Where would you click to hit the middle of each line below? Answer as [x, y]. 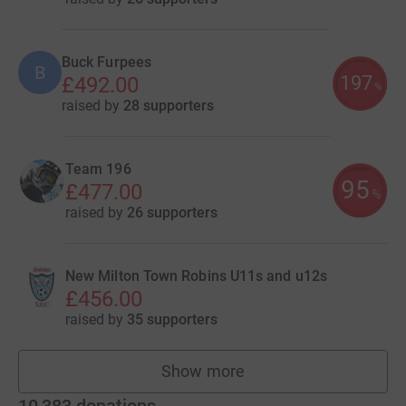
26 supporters [172, 213]
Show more [203, 371]
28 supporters [169, 106]
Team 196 [98, 169]
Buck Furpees [106, 62]
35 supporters [172, 319]
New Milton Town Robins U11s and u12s [196, 276]
